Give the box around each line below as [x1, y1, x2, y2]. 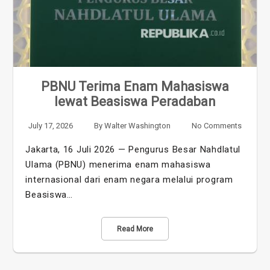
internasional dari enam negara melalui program [25, 174, 233, 186]
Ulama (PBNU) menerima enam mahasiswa [25, 159, 211, 171]
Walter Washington [104, 121, 171, 131]
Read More [117, 225, 153, 234]
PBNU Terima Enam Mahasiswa [41, 79, 229, 95]
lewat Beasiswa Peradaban [54, 94, 216, 110]
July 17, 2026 [28, 121, 74, 131]
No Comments [191, 121, 242, 131]
